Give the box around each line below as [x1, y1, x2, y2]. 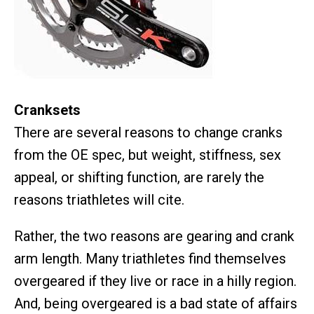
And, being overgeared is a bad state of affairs [14, 295, 297, 312]
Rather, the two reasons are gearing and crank [14, 228, 294, 245]
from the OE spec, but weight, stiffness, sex [14, 146, 281, 163]
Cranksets [14, 102, 81, 118]
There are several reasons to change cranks [14, 124, 282, 141]
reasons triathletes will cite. [14, 191, 184, 208]
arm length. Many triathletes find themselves [14, 250, 286, 267]
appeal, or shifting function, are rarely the [14, 169, 264, 186]
